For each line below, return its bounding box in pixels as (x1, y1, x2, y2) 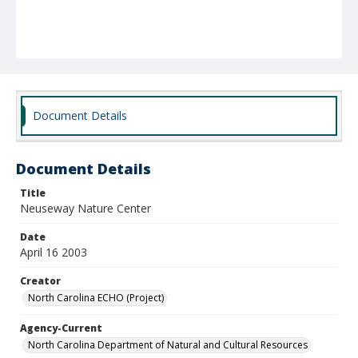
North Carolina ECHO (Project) (28, 291, 164, 304)
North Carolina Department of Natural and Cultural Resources (28, 338, 308, 352)
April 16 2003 (20, 245, 87, 260)
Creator (20, 274, 61, 288)
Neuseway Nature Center (20, 201, 151, 216)
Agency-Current (20, 321, 102, 335)
